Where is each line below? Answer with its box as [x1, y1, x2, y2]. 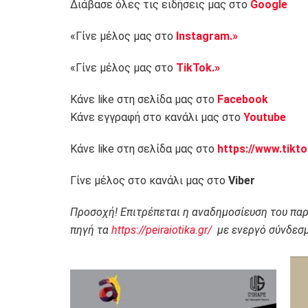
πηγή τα [70, 223, 111, 236]
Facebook [217, 92, 268, 106]
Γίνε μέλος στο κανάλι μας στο [70, 173, 228, 187]
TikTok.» [176, 60, 220, 74]
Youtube [243, 110, 286, 124]
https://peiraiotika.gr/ [111, 223, 212, 236]
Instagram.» [176, 29, 238, 43]
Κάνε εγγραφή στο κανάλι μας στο [70, 110, 243, 124]
